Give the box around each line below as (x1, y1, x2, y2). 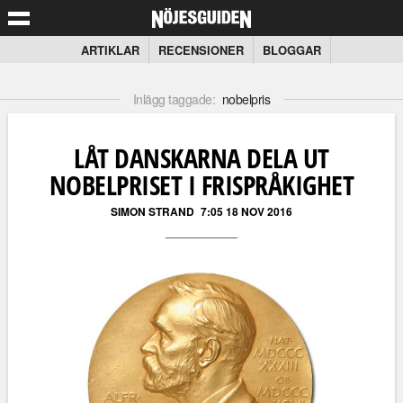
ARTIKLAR (81, 41, 139, 58)
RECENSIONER (158, 41, 244, 58)
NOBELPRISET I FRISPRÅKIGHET (49, 166, 354, 203)
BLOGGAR (263, 41, 321, 58)
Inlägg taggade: (132, 90, 219, 108)
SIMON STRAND (110, 203, 194, 219)
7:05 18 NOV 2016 (200, 203, 292, 219)
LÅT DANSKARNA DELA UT (74, 139, 329, 176)
